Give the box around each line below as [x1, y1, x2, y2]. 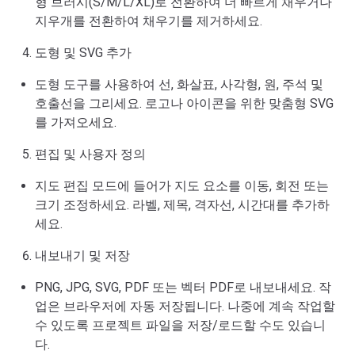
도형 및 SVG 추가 [35, 45, 132, 60]
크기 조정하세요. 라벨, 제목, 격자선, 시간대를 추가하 [35, 197, 330, 212]
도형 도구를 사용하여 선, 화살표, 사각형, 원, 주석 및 [35, 77, 323, 92]
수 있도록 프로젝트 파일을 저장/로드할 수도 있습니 [35, 318, 326, 333]
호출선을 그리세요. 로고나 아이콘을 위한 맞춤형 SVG [35, 96, 334, 111]
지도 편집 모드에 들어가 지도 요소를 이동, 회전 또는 [35, 178, 329, 193]
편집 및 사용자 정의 [35, 147, 146, 162]
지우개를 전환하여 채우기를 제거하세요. [35, 13, 262, 29]
